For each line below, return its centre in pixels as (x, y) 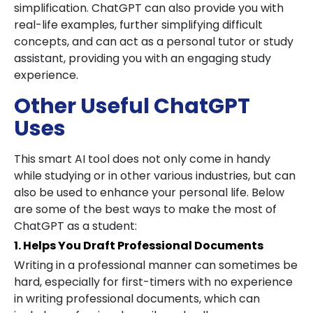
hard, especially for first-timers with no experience (153, 282)
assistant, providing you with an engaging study (143, 58)
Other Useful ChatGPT (132, 106)
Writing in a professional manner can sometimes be (156, 265)
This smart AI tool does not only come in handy (142, 159)
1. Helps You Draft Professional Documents (139, 246)
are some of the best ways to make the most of (145, 209)
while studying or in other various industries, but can (155, 176)
